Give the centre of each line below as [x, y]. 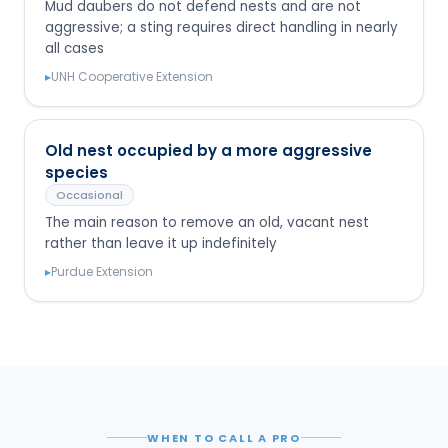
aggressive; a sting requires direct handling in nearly [221, 27]
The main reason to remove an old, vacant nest [207, 222]
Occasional [89, 194]
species [76, 172]
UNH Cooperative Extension [132, 76]
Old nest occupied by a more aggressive [208, 150]
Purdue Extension [102, 271]
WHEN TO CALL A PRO [224, 437]
